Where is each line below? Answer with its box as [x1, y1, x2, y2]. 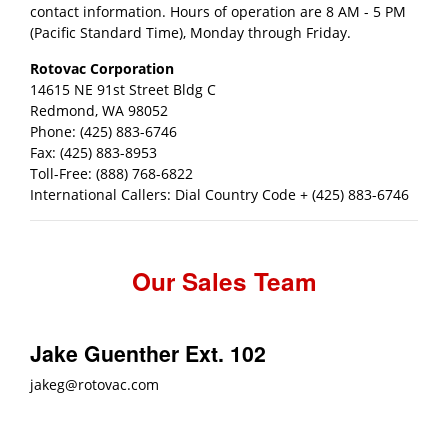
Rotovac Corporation [30, 58, 174, 78]
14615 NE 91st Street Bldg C [30, 79, 216, 99]
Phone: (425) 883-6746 [30, 121, 177, 141]
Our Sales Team [131, 263, 317, 298]
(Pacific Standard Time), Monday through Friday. [30, 22, 351, 42]
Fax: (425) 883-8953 [30, 142, 157, 162]
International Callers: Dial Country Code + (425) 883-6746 [30, 184, 409, 204]
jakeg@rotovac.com [30, 374, 159, 394]
